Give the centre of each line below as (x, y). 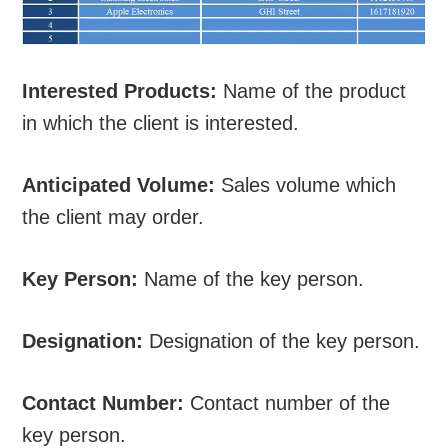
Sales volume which (306, 184)
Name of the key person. (251, 278)
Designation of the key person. (282, 340)
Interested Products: (120, 90)
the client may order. (113, 216)
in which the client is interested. (161, 122)
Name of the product (312, 90)
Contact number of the (287, 402)
